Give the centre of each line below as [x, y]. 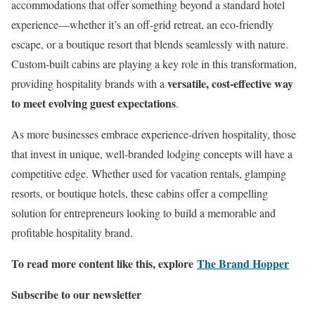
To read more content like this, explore [104, 264]
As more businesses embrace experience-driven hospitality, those [154, 134]
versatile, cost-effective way [230, 84]
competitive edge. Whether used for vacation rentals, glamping [149, 174]
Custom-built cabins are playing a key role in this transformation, [154, 64]
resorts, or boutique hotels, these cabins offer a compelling [140, 193]
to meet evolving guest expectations [94, 103]
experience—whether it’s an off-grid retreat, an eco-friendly [142, 25]
